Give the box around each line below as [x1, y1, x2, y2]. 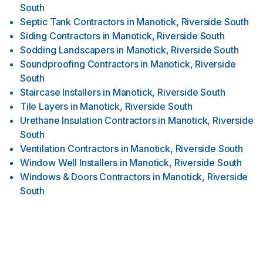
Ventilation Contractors [20, 143, 119, 154]
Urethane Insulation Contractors [20, 114, 156, 126]
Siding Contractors [20, 30, 100, 42]
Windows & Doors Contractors [20, 171, 151, 183]
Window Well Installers [20, 157, 118, 168]
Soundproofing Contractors [20, 58, 139, 70]
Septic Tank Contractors [20, 16, 124, 28]
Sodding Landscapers [20, 44, 114, 56]
